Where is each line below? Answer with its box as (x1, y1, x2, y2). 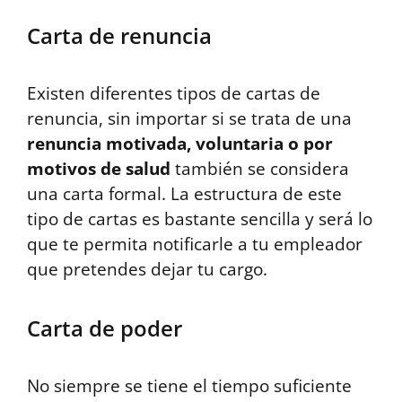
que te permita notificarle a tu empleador (27, 232, 363, 256)
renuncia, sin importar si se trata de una (27, 106, 352, 130)
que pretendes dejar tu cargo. (27, 257, 267, 281)
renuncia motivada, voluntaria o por (27, 131, 333, 155)
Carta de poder (27, 312, 182, 343)
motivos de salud (27, 156, 170, 180)
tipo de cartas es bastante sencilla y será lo (27, 206, 372, 231)
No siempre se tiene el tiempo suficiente (27, 373, 352, 398)
